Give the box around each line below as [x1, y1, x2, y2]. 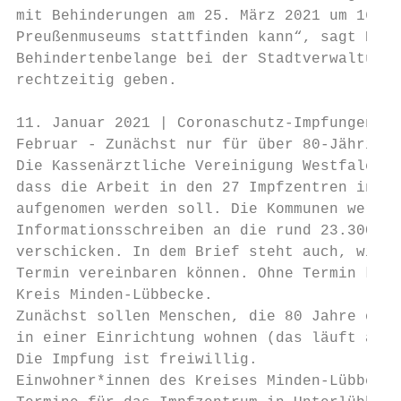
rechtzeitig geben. [16, 73, 177, 89]
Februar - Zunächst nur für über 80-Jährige [16, 137, 392, 153]
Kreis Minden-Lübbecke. [16, 287, 213, 303]
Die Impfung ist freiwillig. [16, 352, 258, 368]
